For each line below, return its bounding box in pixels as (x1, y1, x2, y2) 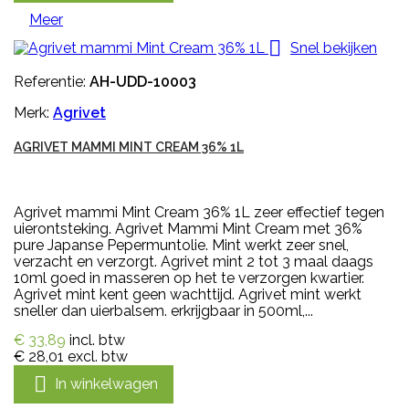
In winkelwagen (55, 374, 158, 393)
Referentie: (14, 73, 89, 91)
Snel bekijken (290, 38, 377, 57)
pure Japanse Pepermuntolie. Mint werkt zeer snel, (14, 236, 349, 255)
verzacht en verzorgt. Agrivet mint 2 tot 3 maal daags (14, 253, 373, 271)
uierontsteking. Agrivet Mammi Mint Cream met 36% (14, 220, 362, 238)
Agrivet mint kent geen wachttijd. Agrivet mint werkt (14, 286, 362, 304)
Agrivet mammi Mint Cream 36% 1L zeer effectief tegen (14, 204, 384, 222)
